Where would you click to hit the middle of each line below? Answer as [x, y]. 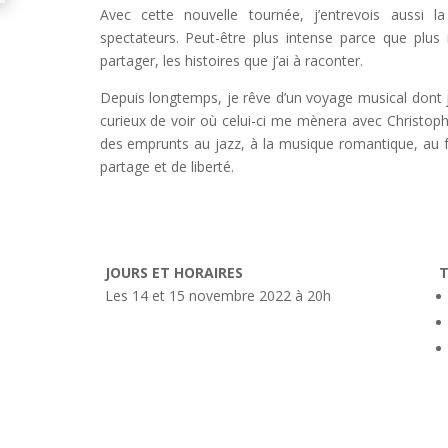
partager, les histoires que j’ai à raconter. [231, 61]
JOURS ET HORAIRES [173, 273]
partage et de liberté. [166, 167]
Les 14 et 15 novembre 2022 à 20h [217, 296]
